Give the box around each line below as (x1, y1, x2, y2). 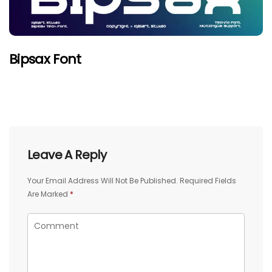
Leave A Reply (27, 146, 107, 163)
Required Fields (180, 175, 236, 186)
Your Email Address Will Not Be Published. (27, 175, 178, 186)
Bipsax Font (9, 49, 81, 69)
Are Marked (27, 188, 70, 199)
